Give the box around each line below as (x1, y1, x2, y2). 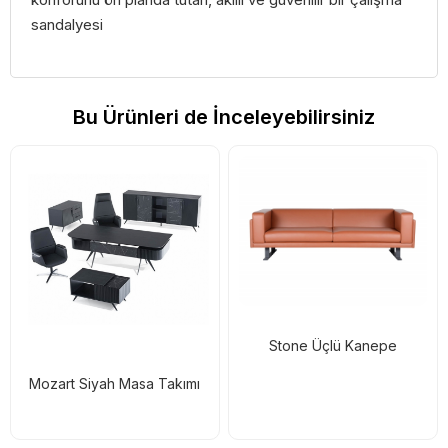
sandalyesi (31, 14, 103, 34)
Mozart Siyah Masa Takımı (29, 374, 201, 392)
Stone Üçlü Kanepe (269, 337, 398, 355)
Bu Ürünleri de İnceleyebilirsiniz (73, 104, 375, 129)
